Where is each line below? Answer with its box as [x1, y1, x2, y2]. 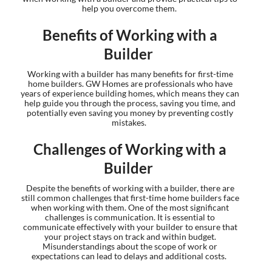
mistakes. [112, 117, 148, 127]
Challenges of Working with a [33, 140, 226, 158]
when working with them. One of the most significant [31, 202, 229, 212]
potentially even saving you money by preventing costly [27, 107, 233, 118]
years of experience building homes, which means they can [21, 87, 239, 98]
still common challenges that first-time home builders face [21, 192, 239, 203]
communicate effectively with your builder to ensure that [22, 221, 237, 232]
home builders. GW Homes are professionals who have [27, 78, 233, 89]
